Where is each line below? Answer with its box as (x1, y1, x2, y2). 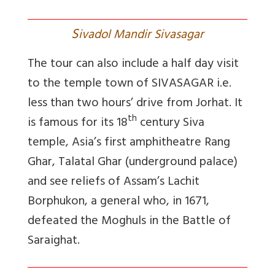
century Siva (137, 112, 204, 135)
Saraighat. (28, 230, 80, 253)
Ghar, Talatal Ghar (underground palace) (28, 151, 238, 174)
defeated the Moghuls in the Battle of (28, 210, 231, 233)
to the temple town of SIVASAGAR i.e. (28, 72, 231, 96)
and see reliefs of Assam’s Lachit (28, 171, 199, 194)
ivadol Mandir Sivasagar (79, 24, 204, 47)
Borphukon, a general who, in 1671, (28, 190, 209, 214)
